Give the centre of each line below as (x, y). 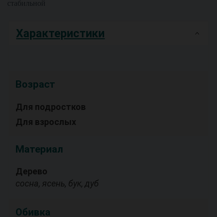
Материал (39, 149)
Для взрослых (46, 122)
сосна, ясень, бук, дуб (57, 184)
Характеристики (61, 33)
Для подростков (50, 107)
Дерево (31, 171)
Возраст (35, 85)
